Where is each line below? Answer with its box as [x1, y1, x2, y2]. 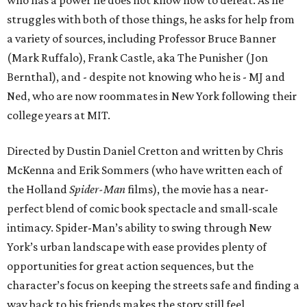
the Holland [7, 182, 69, 196]
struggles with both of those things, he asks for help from [7, 12, 295, 26]
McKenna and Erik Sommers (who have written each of [7, 163, 282, 177]
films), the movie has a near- [125, 182, 269, 196]
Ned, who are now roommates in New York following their [7, 89, 297, 103]
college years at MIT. [7, 108, 110, 122]
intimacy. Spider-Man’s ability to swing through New [7, 221, 271, 234]
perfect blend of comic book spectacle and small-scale [7, 201, 278, 215]
